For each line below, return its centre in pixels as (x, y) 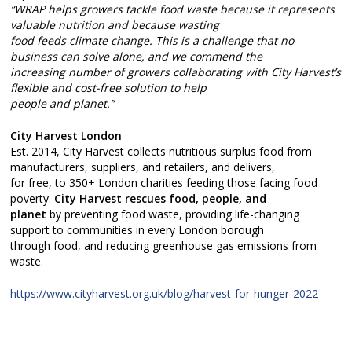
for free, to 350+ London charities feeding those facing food (164, 183)
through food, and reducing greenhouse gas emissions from (164, 246)
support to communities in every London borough (137, 230)
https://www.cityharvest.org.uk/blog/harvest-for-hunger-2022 (165, 294)
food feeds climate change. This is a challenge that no (152, 41)
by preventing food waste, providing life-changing (173, 214)
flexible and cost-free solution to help (109, 88)
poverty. (33, 199)
